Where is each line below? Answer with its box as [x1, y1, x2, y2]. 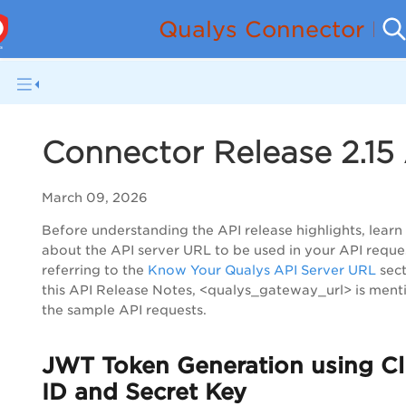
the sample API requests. [42, 303, 207, 318]
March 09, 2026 [42, 190, 148, 206]
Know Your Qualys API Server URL [148, 263, 376, 278]
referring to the [42, 263, 148, 278]
